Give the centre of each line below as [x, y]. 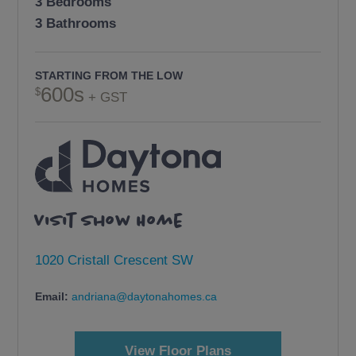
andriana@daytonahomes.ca [145, 297]
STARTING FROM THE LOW [109, 76]
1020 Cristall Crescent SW [114, 259]
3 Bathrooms [76, 23]
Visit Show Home [110, 221]
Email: [54, 297]
